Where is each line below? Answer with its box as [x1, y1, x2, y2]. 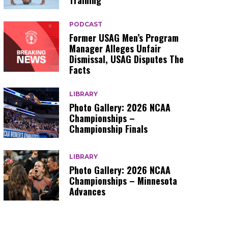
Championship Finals [69, 122, 148, 136]
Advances [69, 184, 106, 198]
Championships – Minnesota [69, 174, 178, 187]
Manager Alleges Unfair [69, 42, 161, 55]
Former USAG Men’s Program [69, 31, 179, 45]
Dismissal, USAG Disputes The [69, 52, 184, 66]
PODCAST [69, 20, 103, 28]
